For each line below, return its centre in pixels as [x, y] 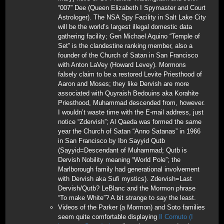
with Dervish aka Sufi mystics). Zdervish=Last [125, 179]
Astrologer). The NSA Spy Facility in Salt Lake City [132, 17]
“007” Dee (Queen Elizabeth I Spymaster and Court [132, 8]
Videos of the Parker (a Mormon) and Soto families [131, 207]
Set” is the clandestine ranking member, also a [125, 46]
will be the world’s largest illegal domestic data [125, 27]
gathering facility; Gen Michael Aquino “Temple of [129, 36]
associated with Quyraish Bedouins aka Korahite [128, 93]
